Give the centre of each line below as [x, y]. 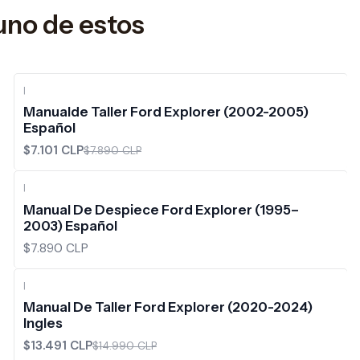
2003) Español [70, 225]
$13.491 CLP [57, 346]
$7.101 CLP [53, 151]
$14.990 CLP [124, 346]
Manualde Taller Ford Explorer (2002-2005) [166, 112]
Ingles [43, 323]
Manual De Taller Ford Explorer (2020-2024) [168, 307]
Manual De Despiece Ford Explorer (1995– [161, 209]
